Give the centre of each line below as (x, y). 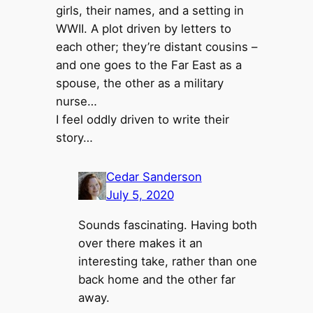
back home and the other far (156, 280)
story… (74, 137)
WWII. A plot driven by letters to (143, 28)
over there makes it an (140, 243)
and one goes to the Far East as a (148, 65)
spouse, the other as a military (139, 83)
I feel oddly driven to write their (142, 119)
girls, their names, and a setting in (150, 10)
